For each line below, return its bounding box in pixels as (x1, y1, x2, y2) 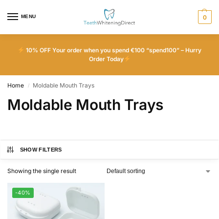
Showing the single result (7, 167, 76, 175)
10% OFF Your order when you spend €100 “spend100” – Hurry (24, 46, 201, 54)
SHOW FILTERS (20, 147, 62, 153)
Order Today (88, 55, 124, 63)
